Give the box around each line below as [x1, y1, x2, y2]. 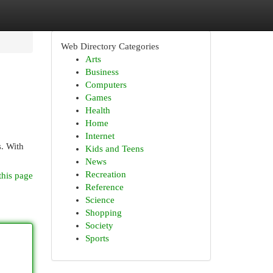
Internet [85, 131, 115, 141]
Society [85, 221, 113, 230]
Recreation [85, 169, 126, 179]
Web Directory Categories [60, 41, 159, 51]
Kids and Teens [85, 144, 144, 154]
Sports [85, 233, 109, 243]
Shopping [85, 208, 122, 218]
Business [85, 67, 119, 77]
